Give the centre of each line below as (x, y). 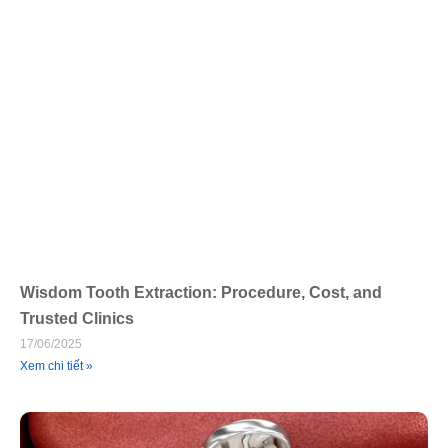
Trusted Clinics (77, 318)
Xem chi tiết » (56, 365)
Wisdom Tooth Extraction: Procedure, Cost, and (201, 292)
